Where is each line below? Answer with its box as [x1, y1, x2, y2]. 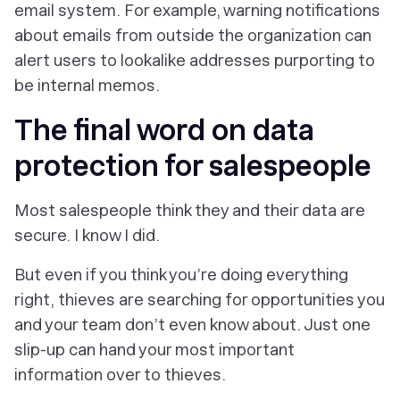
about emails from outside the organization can [14, 26, 371, 45]
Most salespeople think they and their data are [14, 201, 365, 220]
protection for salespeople [14, 149, 371, 183]
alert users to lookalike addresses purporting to [14, 51, 375, 70]
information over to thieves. [14, 365, 226, 384]
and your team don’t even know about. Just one [14, 315, 371, 334]
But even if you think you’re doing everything [14, 265, 348, 284]
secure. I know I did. [14, 226, 160, 245]
